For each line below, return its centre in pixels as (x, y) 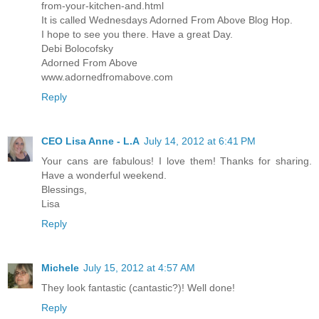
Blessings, (64, 190)
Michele (60, 268)
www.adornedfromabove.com (107, 77)
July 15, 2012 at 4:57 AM (139, 268)
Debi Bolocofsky (77, 49)
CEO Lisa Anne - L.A (90, 141)
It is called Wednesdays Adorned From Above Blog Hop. (167, 20)
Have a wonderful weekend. (104, 176)
